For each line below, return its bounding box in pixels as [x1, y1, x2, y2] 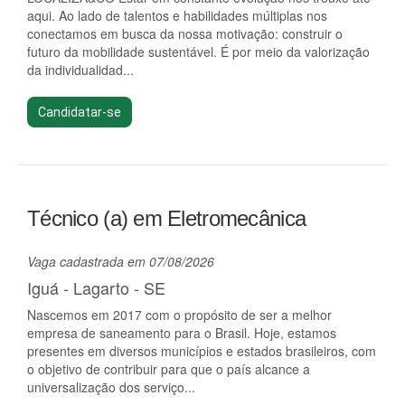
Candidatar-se [38, 105, 121, 119]
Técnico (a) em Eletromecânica [27, 206, 306, 231]
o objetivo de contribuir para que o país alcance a [27, 360, 310, 378]
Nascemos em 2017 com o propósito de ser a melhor [27, 306, 332, 324]
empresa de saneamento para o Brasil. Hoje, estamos [27, 324, 336, 342]
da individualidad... [27, 61, 134, 79]
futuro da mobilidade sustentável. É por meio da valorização [27, 42, 370, 61]
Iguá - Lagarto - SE [27, 276, 165, 299]
